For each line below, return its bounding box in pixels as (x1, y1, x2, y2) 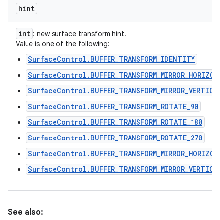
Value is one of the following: (16, 39, 110, 48)
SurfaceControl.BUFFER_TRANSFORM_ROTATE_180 (28, 117, 202, 127)
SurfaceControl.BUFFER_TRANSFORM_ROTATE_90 (28, 102, 198, 111)
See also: (8, 207, 43, 217)
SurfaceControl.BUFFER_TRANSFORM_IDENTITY (28, 55, 195, 64)
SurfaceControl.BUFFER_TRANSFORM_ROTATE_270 (28, 133, 202, 142)
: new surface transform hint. (33, 29, 126, 38)
